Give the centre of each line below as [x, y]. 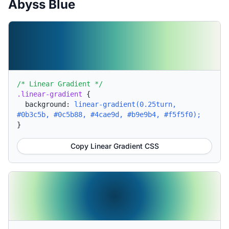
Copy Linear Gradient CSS [114, 146]
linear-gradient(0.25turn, [125, 104]
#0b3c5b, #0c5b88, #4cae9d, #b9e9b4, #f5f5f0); [109, 114]
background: [50, 104]
